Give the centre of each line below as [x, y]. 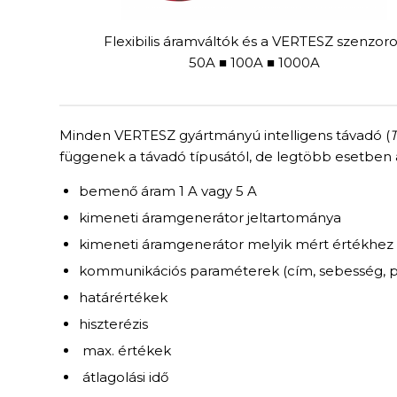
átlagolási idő [124, 378]
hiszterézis [113, 324]
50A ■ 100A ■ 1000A [255, 62]
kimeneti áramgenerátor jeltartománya [210, 218]
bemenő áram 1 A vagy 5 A [168, 191]
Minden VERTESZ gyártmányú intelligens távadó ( [225, 135]
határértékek [123, 298]
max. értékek [125, 351]
